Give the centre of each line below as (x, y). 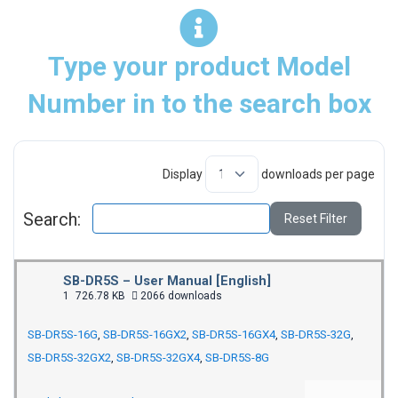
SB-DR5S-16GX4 (234, 334)
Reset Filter (315, 219)
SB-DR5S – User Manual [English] (167, 281)
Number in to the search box (199, 103)
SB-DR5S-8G (237, 358)
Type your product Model (199, 66)
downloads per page (317, 174)
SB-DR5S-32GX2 (69, 358)
